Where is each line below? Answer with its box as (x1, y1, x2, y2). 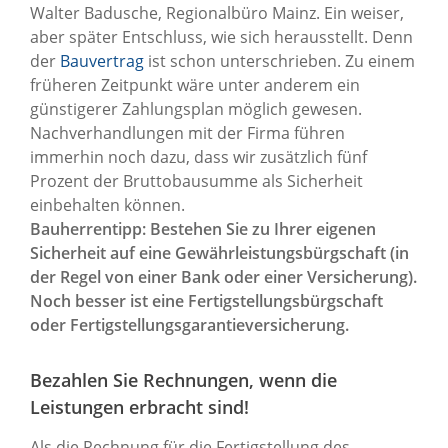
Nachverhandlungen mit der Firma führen (30, 121, 345, 144)
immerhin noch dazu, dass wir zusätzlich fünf (30, 145, 367, 168)
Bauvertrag (60, 49, 144, 72)
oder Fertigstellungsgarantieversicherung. (30, 313, 349, 336)
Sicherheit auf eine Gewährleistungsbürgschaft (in (30, 241, 409, 264)
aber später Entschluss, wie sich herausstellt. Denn (30, 25, 413, 48)
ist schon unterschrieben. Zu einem (144, 49, 415, 72)
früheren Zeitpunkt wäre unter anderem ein (30, 73, 360, 96)
